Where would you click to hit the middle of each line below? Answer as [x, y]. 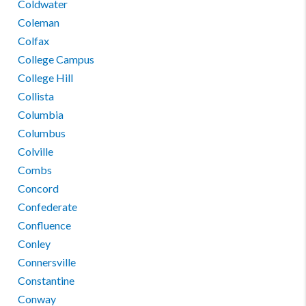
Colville [36, 151]
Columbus [42, 133]
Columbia [41, 114]
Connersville [47, 262]
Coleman [39, 22]
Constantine [46, 280]
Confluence [45, 225]
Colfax [34, 41]
